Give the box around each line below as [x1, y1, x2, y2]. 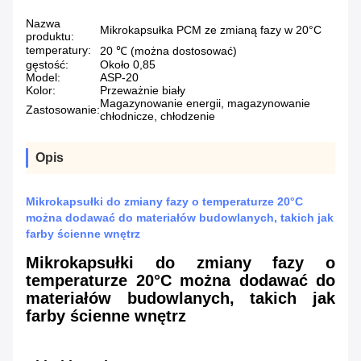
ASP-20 [100, 71, 139, 85]
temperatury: [26, 44, 91, 57]
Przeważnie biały [100, 84, 185, 98]
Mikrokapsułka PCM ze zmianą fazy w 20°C [100, 23, 322, 37]
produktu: [26, 30, 74, 44]
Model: [26, 71, 60, 85]
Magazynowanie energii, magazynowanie [100, 97, 310, 110]
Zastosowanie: [26, 103, 100, 117]
